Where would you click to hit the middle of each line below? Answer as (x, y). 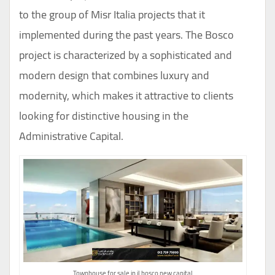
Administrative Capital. (71, 136)
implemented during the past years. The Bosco (126, 35)
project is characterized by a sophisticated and (126, 55)
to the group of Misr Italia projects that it (112, 15)
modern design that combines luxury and (114, 76)
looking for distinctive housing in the (104, 116)
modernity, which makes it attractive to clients (126, 96)
